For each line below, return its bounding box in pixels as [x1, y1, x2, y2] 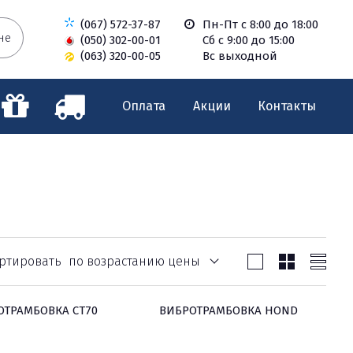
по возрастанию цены [69, 254, 201, 269]
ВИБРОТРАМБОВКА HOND [158, 303, 298, 318]
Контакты [258, 98, 317, 113]
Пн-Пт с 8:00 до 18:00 [203, 17, 319, 32]
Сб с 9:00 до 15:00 [203, 33, 295, 47]
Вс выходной [203, 49, 278, 63]
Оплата [122, 98, 166, 113]
